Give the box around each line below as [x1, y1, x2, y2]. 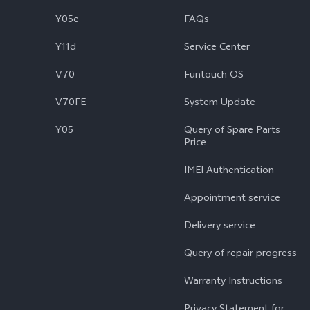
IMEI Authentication [184, 163, 274, 180]
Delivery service [184, 218, 255, 235]
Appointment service [184, 190, 280, 208]
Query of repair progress [184, 246, 297, 263]
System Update [184, 95, 255, 112]
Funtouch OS [184, 67, 244, 84]
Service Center [184, 39, 250, 57]
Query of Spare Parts [184, 122, 280, 140]
